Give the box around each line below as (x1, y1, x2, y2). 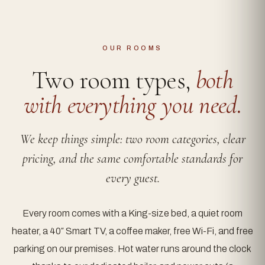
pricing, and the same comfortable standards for (22, 151, 243, 166)
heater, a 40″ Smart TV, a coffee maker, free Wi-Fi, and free (12, 226, 253, 236)
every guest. (105, 170, 160, 186)
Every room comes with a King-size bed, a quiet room (22, 208, 243, 218)
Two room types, (31, 65, 196, 95)
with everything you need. (23, 90, 242, 120)
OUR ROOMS (102, 44, 163, 51)
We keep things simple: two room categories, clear (20, 131, 245, 147)
